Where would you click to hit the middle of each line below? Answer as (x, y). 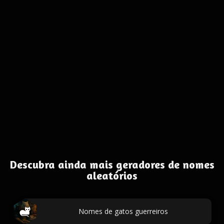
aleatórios (112, 175)
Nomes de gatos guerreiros (123, 211)
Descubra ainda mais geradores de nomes (112, 164)
